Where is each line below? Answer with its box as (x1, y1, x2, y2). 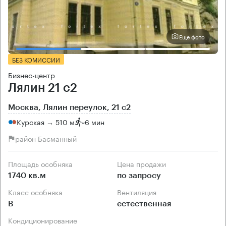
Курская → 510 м (17, 116, 75, 127)
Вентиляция (122, 186, 156, 197)
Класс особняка (13, 186, 63, 197)
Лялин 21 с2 (8, 81, 77, 94)
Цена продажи (122, 157, 166, 169)
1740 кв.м (8, 171, 46, 180)
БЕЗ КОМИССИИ (12, 54, 60, 64)
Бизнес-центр (8, 69, 55, 80)
